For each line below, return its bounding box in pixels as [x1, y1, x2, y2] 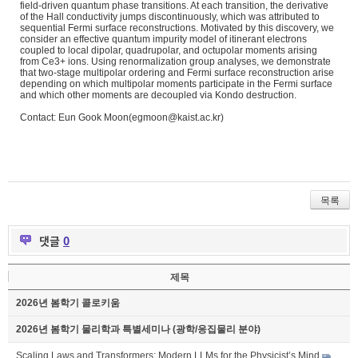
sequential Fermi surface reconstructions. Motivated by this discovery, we [20, 22, 334, 34]
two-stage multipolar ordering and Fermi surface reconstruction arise [38, 66, 334, 78]
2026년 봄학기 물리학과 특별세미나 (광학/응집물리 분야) [16, 323, 261, 335]
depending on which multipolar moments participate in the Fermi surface [20, 78, 332, 89]
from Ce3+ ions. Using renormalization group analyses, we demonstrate [20, 55, 331, 67]
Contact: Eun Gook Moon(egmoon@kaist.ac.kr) [20, 111, 224, 123]
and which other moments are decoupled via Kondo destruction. [20, 89, 296, 101]
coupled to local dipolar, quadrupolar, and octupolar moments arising [20, 44, 317, 56]
